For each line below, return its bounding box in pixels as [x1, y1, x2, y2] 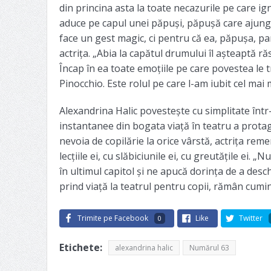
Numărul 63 [189, 242, 229, 253]
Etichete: [59, 240, 102, 254]
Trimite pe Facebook [77, 212, 148, 223]
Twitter [238, 212, 263, 223]
